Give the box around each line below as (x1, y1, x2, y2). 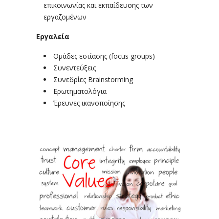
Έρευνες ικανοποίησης (53, 98, 125, 108)
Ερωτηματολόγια (53, 87, 107, 96)
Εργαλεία (36, 32, 69, 41)
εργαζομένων (44, 12, 87, 22)
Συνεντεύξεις (53, 63, 96, 72)
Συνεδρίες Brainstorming (53, 75, 133, 84)
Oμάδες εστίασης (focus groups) (53, 51, 155, 61)
